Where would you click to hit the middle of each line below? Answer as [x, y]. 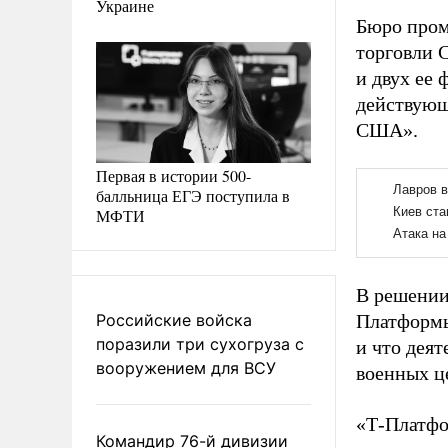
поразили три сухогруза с [200, 343]
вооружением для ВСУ [186, 367]
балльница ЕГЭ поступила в [193, 195]
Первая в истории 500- [173, 175]
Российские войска [174, 319]
